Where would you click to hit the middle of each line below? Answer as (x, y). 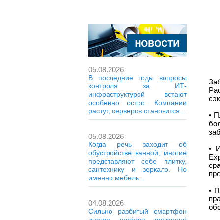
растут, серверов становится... (137, 111)
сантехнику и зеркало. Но (137, 169)
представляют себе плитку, (137, 161)
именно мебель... (117, 178)
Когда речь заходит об (137, 144)
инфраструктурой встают (137, 94)
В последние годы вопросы (137, 78)
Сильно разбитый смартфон (137, 211)
